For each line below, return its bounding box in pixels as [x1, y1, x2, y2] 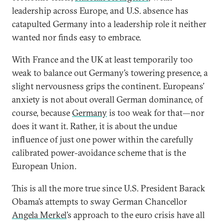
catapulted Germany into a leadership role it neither [12, 18, 206, 30]
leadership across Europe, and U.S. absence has [12, 5, 188, 16]
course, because [12, 107, 72, 118]
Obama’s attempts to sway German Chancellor [12, 196, 187, 207]
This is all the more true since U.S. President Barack [12, 183, 205, 194]
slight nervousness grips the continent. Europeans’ [12, 80, 204, 92]
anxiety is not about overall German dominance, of [12, 94, 203, 105]
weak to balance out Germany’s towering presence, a [12, 67, 208, 78]
